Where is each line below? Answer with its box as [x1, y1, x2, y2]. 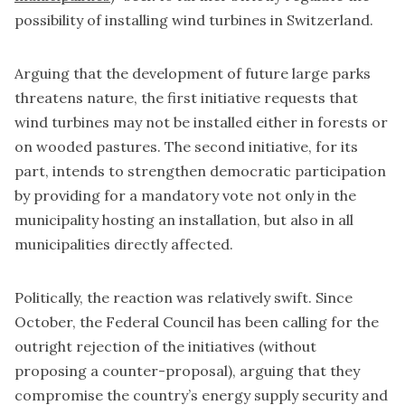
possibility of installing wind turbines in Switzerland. [14, 10, 373, 29]
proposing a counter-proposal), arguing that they [14, 361, 360, 380]
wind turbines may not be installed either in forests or [14, 112, 388, 131]
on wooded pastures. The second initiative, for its [14, 137, 358, 155]
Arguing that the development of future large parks [14, 63, 371, 82]
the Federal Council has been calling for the [80, 312, 379, 331]
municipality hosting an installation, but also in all [14, 210, 353, 229]
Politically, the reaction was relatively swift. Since [14, 287, 353, 306]
